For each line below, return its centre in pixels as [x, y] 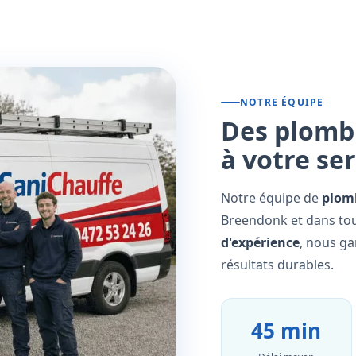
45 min [286, 331]
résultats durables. [278, 265]
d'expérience [261, 243]
